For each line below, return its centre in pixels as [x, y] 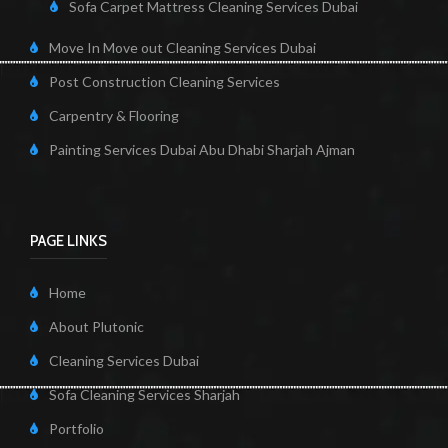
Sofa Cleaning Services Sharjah [144, 395]
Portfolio [76, 429]
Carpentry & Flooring [114, 116]
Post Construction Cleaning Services [164, 82]
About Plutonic [96, 327]
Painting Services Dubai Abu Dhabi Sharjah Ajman [202, 150]
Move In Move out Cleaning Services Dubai [182, 48]
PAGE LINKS [68, 241]
